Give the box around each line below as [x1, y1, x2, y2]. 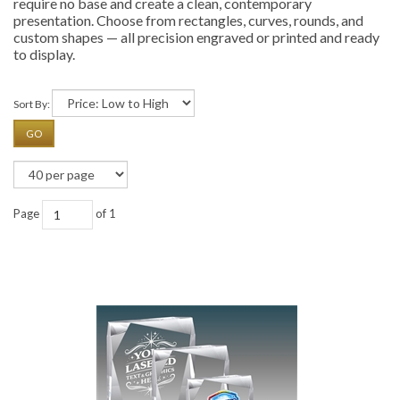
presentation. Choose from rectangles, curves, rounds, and [13, 11, 363, 29]
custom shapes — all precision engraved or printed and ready [13, 28, 379, 46]
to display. [13, 45, 75, 62]
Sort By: [13, 97, 50, 111]
